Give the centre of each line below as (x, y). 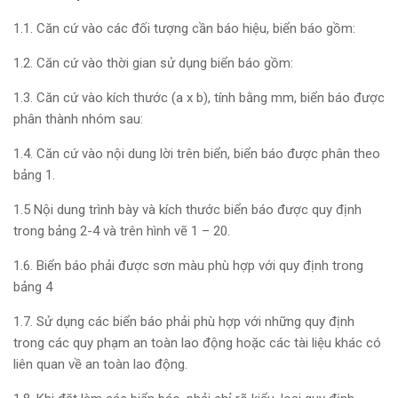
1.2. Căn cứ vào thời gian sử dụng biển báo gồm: (153, 64)
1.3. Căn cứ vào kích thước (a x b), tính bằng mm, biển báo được (199, 98)
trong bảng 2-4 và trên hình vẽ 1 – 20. (122, 231)
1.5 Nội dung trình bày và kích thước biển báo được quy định (187, 210)
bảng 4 (33, 287)
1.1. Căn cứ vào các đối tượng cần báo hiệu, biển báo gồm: (184, 29)
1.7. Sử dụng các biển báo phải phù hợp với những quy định (184, 322)
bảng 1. (34, 175)
